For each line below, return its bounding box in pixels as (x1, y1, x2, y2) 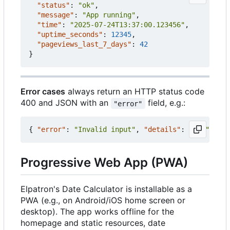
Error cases (21, 86, 65, 97)
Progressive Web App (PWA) (21, 155, 188, 170)
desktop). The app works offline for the (21, 206, 174, 217)
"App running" (82, 11, 136, 20)
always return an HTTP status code (65, 86, 204, 97)
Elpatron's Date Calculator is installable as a (21, 183, 192, 194)
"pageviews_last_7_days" (37, 40, 131, 49)
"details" (144, 125, 181, 134)
